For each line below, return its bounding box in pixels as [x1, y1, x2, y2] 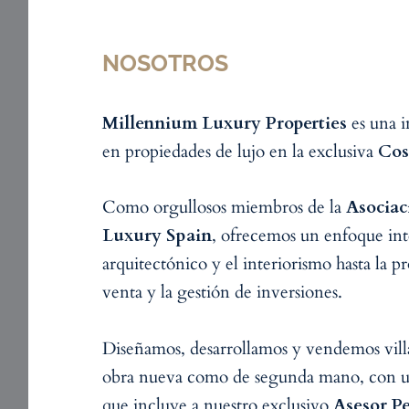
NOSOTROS [102, 49, 228, 77]
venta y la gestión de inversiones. [102, 280, 342, 305]
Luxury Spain [102, 224, 212, 248]
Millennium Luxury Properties [102, 111, 347, 135]
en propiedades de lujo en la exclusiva [102, 140, 378, 163]
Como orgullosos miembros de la [102, 195, 346, 220]
